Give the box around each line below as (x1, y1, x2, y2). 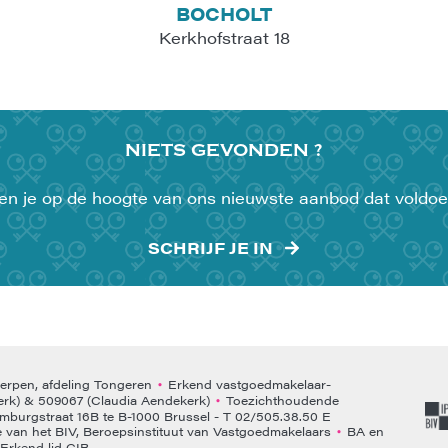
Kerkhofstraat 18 (158, 26, 290, 49)
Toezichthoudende (222, 390, 339, 409)
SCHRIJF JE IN (147, 236, 273, 259)
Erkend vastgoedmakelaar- (164, 374, 331, 393)
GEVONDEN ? (191, 140, 323, 161)
